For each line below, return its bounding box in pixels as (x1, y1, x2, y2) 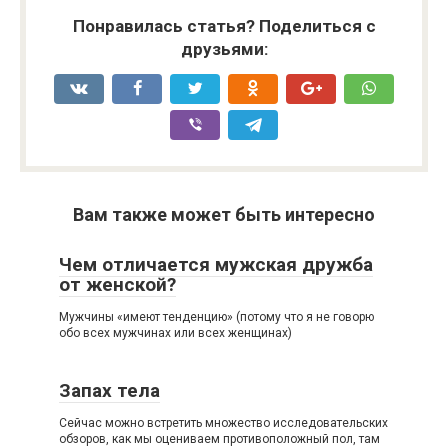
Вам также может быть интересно (73, 203, 375, 225)
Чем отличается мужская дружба (59, 252, 373, 276)
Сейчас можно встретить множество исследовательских (59, 415, 388, 430)
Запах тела (59, 378, 160, 402)
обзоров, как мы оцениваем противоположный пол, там (59, 431, 380, 446)
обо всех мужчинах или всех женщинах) (59, 325, 292, 340)
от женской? (59, 272, 176, 296)
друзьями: (180, 38, 268, 59)
